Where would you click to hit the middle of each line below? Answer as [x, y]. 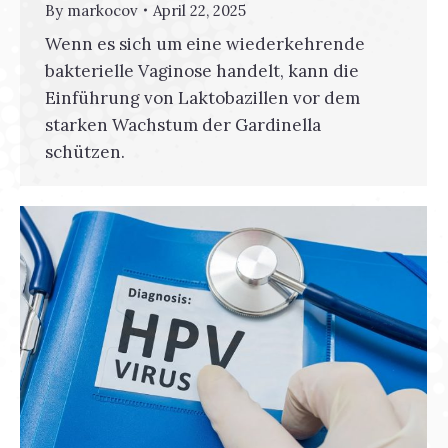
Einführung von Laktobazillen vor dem [202, 97]
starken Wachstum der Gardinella [183, 124]
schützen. [85, 151]
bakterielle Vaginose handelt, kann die [202, 70]
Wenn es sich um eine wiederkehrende [205, 43]
